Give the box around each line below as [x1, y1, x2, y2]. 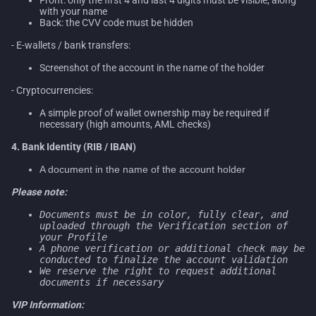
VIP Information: [11, 298, 84, 310]
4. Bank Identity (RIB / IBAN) [11, 140, 136, 152]
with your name [39, 5, 107, 17]
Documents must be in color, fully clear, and [39, 208, 288, 220]
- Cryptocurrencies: [11, 84, 93, 96]
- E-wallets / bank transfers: [11, 39, 130, 51]
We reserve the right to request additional [39, 265, 276, 276]
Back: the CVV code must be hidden [39, 16, 193, 28]
